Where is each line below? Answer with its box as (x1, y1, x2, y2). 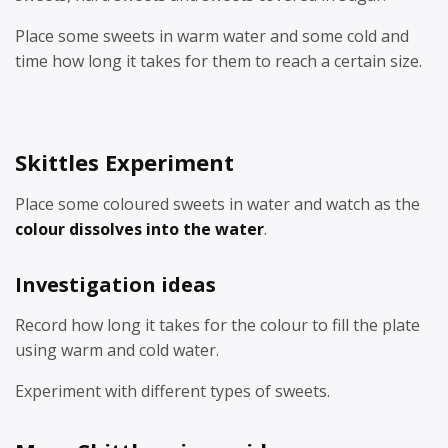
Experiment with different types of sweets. (15, 380, 330, 402)
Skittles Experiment (15, 146, 234, 177)
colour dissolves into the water (15, 218, 264, 240)
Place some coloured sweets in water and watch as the (15, 193, 420, 215)
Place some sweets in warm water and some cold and (15, 24, 409, 47)
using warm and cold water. (15, 339, 219, 361)
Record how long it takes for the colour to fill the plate (15, 314, 420, 336)
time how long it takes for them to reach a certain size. (15, 49, 422, 72)
